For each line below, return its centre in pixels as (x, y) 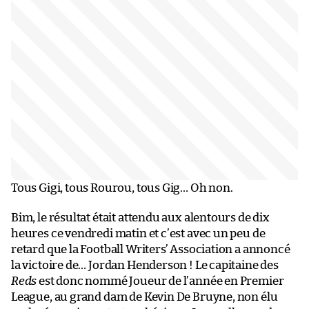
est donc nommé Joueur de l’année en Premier (160, 281)
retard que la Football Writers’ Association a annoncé (151, 250)
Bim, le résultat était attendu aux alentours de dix (140, 218)
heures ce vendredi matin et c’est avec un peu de (138, 234)
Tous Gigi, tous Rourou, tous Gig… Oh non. (122, 188)
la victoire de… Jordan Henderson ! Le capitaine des (145, 266)
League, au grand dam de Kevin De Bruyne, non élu (144, 297)
